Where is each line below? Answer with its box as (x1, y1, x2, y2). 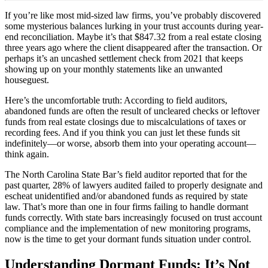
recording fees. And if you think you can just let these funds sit (5, 127, 240, 138)
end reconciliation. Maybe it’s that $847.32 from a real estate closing (5, 31, 261, 42)
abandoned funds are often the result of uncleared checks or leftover (5, 105, 260, 116)
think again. (5, 148, 49, 159)
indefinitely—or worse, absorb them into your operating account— (5, 138, 256, 148)
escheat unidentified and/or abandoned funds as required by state (5, 190, 248, 201)
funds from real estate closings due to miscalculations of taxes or (5, 116, 246, 127)
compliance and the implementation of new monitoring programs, (5, 223, 251, 233)
